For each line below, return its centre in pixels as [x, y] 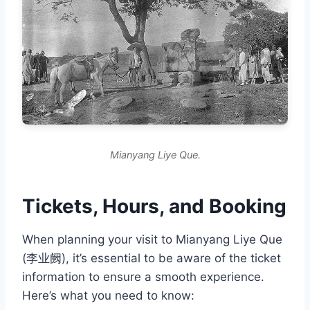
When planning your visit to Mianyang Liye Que [152, 239]
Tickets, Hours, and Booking [154, 206]
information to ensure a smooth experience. [143, 276]
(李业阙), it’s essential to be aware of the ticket [152, 258]
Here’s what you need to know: [108, 295]
